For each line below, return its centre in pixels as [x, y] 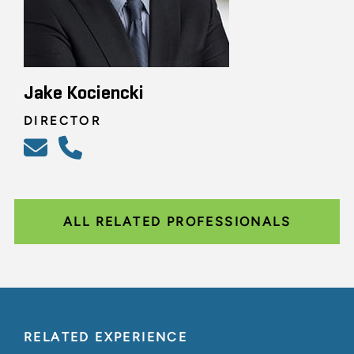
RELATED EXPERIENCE [106, 337]
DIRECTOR [63, 120]
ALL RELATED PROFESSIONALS [177, 221]
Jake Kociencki [84, 93]
